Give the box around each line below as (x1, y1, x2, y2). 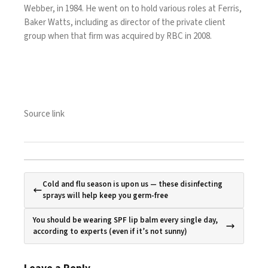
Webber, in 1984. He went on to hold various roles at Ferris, (24, 2, 242, 15)
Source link (24, 108, 65, 120)
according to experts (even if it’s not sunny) (33, 226, 187, 237)
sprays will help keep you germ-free (42, 190, 168, 201)
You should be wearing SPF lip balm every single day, (33, 215, 218, 226)
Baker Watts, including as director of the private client (24, 16, 226, 29)
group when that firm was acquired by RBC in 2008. (24, 30, 215, 42)
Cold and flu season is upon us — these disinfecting (42, 179, 223, 190)
